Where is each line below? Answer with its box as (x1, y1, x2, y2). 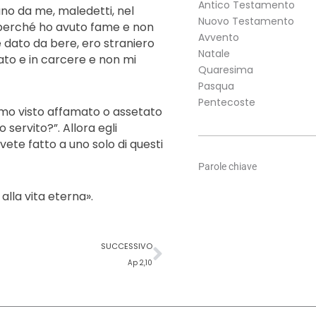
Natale (197, 47, 230, 61)
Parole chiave (197, 161, 257, 173)
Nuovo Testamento (197, 14, 294, 29)
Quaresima (197, 63, 253, 78)
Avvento (197, 30, 239, 45)
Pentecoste (197, 95, 255, 110)
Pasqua (197, 79, 234, 94)
